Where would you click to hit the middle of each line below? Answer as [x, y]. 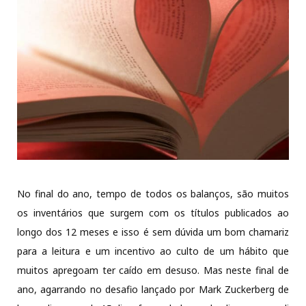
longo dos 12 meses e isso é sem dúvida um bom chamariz [153, 232]
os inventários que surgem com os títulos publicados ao [153, 212]
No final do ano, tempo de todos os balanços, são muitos [153, 193]
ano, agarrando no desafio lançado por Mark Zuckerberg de [153, 289]
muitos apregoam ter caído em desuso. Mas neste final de [153, 270]
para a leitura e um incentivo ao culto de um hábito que [153, 251]
